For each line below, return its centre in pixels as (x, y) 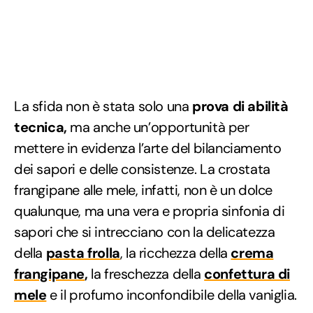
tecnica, (41, 127)
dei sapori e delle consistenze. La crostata (142, 169)
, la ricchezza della (175, 253)
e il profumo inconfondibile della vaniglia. (172, 294)
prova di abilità (240, 106)
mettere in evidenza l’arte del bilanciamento (148, 148)
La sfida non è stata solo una (103, 106)
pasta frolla (83, 253)
